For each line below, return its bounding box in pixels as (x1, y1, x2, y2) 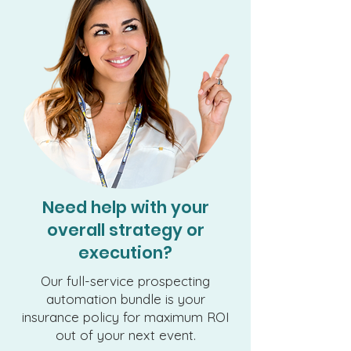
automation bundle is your (45, 291, 205, 307)
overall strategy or (46, 219, 204, 241)
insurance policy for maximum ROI (21, 309, 230, 325)
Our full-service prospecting (41, 273, 210, 289)
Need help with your (42, 196, 209, 219)
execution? (78, 241, 172, 264)
